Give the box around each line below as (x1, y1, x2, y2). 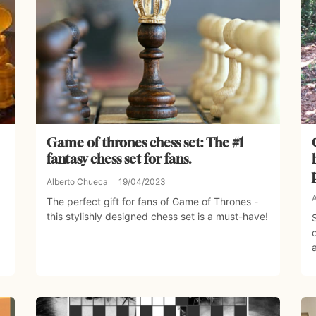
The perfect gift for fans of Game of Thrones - (46, 195, 258, 208)
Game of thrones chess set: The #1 (46, 135, 243, 151)
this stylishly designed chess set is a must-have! (46, 210, 268, 223)
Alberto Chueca (46, 176, 108, 188)
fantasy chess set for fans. (46, 151, 192, 167)
